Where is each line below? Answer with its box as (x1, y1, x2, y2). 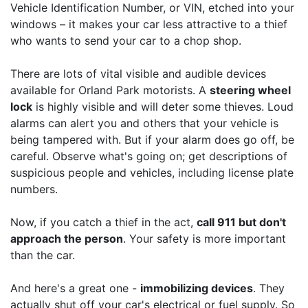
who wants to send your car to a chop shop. (10, 33, 241, 47)
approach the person (10, 231, 123, 245)
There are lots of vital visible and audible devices (10, 66, 266, 80)
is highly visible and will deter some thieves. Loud (32, 99, 294, 113)
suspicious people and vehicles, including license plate (10, 165, 294, 179)
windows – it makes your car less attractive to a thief (10, 16, 287, 31)
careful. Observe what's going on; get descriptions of (10, 148, 287, 163)
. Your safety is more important (123, 231, 286, 245)
